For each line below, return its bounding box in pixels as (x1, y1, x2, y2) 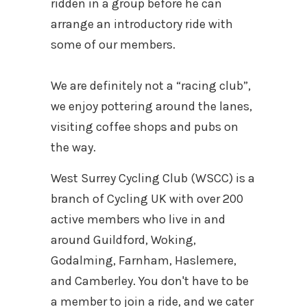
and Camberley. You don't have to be (51, 273, 249, 289)
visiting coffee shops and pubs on (51, 119, 238, 135)
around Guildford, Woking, (51, 232, 196, 248)
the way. (51, 140, 96, 156)
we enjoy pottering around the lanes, (51, 99, 252, 114)
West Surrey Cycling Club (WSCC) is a (51, 171, 255, 186)
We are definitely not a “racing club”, (51, 78, 251, 94)
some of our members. (51, 37, 175, 53)
